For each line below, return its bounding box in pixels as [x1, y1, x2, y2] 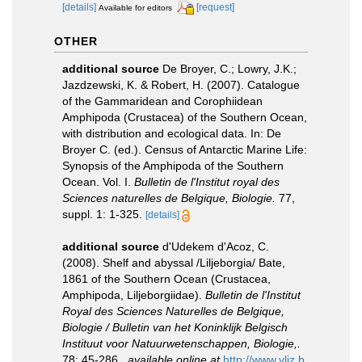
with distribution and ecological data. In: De [62, 126, 281, 140]
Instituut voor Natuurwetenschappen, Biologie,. [62, 336, 301, 350]
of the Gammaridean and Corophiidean [62, 94, 263, 107]
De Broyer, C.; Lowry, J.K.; [162, 61, 297, 75]
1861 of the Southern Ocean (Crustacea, [62, 271, 271, 285]
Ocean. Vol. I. [62, 175, 134, 188]
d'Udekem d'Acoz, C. [162, 239, 269, 253]
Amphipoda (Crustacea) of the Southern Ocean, [62, 110, 307, 124]
